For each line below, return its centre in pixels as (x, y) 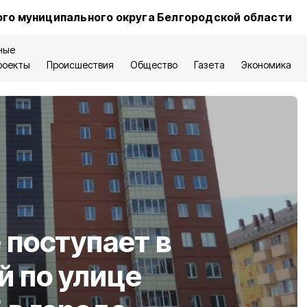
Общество (154, 65)
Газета (209, 65)
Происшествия (81, 65)
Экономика (266, 65)
